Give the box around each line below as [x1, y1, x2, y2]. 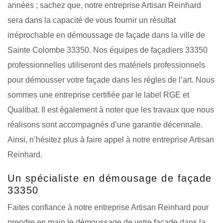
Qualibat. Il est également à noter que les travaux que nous [7, 105, 214, 114]
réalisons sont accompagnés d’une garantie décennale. [7, 120, 203, 129]
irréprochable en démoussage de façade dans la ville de [7, 30, 205, 39]
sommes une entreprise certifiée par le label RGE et [7, 90, 189, 99]
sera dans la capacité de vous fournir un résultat [7, 15, 176, 24]
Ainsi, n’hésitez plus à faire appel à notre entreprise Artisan [7, 135, 214, 144]
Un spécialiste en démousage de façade [7, 172, 212, 184]
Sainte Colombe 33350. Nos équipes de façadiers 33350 [7, 45, 208, 54]
